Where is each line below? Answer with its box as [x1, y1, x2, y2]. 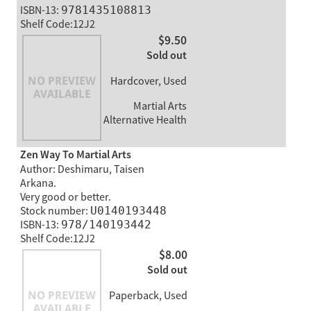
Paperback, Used [108, 289, 187, 303]
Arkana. [19, 176, 56, 191]
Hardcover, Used [110, 74, 187, 88]
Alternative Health [103, 112, 187, 127]
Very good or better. [19, 190, 111, 205]
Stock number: [19, 204, 90, 219]
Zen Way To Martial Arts [19, 148, 131, 163]
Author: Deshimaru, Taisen [19, 162, 144, 177]
